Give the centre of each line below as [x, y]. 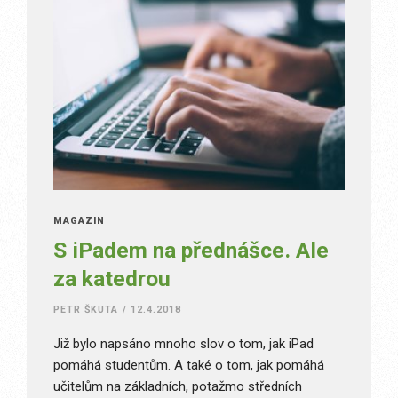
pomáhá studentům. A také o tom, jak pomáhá [189, 366]
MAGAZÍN [80, 221]
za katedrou [112, 279]
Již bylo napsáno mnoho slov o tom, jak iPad [183, 344]
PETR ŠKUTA [86, 310]
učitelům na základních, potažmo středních [178, 387]
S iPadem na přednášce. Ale [191, 251]
